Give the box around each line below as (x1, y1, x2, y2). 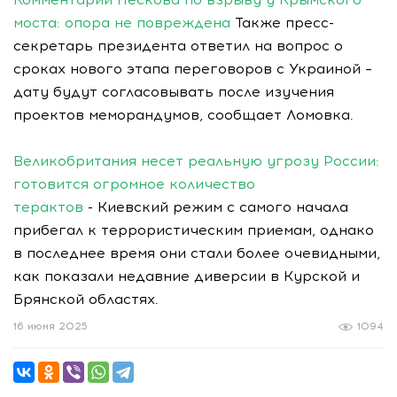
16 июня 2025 (13, 321, 88, 332)
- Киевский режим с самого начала (83, 198, 348, 215)
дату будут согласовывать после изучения (13, 83, 334, 100)
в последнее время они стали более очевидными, (13, 245, 380, 261)
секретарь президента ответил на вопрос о (13, 37, 343, 54)
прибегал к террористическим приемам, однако (13, 222, 374, 238)
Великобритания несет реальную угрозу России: (13, 152, 379, 169)
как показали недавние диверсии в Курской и (13, 268, 360, 284)
